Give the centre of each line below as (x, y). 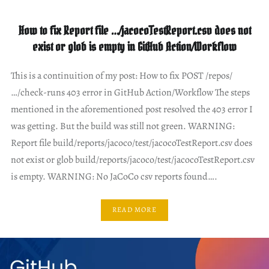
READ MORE (134, 210)
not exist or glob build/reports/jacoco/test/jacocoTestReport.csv (132, 159)
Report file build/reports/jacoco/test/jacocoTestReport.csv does (131, 143)
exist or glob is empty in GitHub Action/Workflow (134, 47)
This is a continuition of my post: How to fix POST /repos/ (121, 75)
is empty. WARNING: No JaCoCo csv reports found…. (114, 176)
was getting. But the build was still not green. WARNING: (122, 126)
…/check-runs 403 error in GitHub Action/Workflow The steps (130, 92)
